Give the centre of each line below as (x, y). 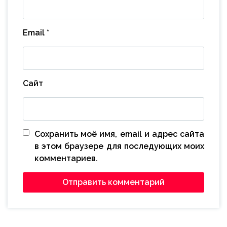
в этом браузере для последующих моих (119, 146)
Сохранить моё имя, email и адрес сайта (119, 134)
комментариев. (66, 158)
